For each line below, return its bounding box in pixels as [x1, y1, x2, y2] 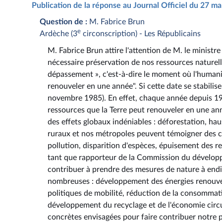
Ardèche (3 [40, 29, 77, 38]
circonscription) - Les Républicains [81, 29, 201, 38]
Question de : [40, 17, 87, 26]
